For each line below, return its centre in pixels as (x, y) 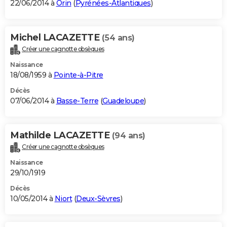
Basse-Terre (77, 101)
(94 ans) (128, 136)
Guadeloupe (123, 101)
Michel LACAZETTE (56, 38)
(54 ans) (118, 38)
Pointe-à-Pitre (78, 75)
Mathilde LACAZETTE (61, 136)
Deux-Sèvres (98, 199)
